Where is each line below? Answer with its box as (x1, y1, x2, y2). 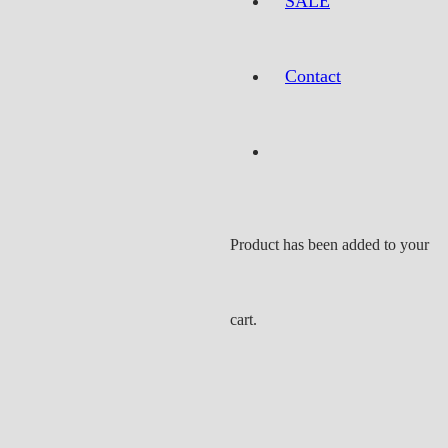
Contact (285, 65, 341, 86)
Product (230, 235, 279, 253)
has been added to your (279, 235, 429, 253)
